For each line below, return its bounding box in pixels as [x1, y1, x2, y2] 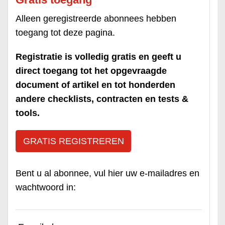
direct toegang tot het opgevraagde [16, 66, 167, 76]
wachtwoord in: [16, 182, 76, 192]
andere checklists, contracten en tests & [16, 94, 188, 104]
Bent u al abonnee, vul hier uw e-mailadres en [16, 168, 199, 178]
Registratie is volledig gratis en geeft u [16, 52, 181, 62]
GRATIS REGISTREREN [23, 136, 124, 146]
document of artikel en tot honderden [16, 80, 175, 90]
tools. [16, 108, 40, 118]
